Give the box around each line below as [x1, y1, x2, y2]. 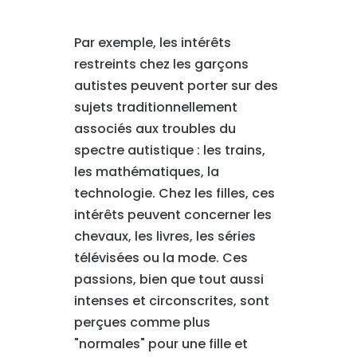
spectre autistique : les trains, [73, 141, 265, 159]
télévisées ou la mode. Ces [73, 249, 248, 267]
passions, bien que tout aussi [73, 270, 264, 288]
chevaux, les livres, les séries [73, 227, 256, 245]
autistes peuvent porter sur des [73, 76, 278, 95]
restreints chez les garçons [73, 55, 249, 73]
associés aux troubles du [73, 120, 236, 138]
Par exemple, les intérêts [73, 33, 231, 52]
